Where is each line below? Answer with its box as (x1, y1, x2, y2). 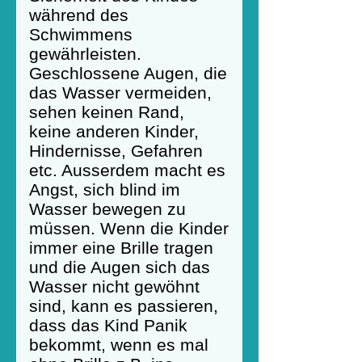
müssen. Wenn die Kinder (29, 219, 229, 238)
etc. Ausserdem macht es (29, 161, 225, 179)
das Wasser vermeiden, (29, 83, 212, 102)
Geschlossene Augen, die (29, 64, 227, 82)
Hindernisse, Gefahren (29, 141, 203, 160)
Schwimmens (29, 25, 133, 44)
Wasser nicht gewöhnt (29, 277, 200, 296)
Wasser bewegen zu (29, 200, 186, 218)
